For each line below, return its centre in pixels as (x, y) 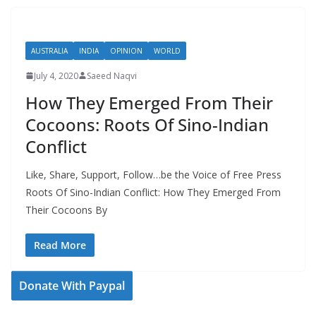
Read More (60, 245)
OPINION (126, 50)
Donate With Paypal (72, 285)
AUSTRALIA (49, 50)
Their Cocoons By (66, 209)
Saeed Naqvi (112, 75)
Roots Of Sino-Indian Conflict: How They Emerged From (153, 192)
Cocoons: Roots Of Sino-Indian (147, 124)
